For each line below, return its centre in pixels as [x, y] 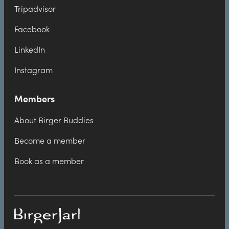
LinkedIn [30, 50]
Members [35, 99]
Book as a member [49, 161]
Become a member [50, 141]
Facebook [32, 29]
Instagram [33, 70]
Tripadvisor [35, 9]
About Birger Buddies [54, 120]
